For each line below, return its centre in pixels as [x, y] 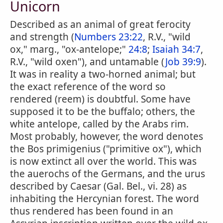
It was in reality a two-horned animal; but [103, 74]
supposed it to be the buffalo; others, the [103, 111]
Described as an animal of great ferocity [100, 24]
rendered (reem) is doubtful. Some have [100, 99]
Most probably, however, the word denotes [107, 136]
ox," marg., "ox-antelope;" [69, 49]
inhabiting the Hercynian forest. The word [105, 199]
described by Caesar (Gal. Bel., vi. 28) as [98, 186]
